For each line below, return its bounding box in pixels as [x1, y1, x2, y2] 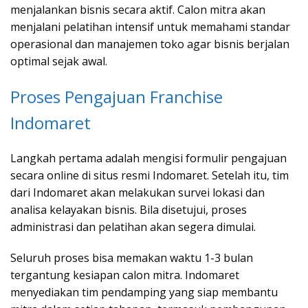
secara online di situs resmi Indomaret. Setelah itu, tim [10, 168, 289, 184]
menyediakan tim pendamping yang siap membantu [10, 285, 278, 300]
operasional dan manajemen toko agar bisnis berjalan [10, 36, 289, 52]
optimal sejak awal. [10, 54, 107, 69]
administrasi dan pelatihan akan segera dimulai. [10, 219, 256, 235]
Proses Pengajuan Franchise [10, 85, 223, 109]
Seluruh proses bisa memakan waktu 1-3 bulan [10, 250, 253, 266]
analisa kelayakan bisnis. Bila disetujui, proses [10, 202, 247, 218]
